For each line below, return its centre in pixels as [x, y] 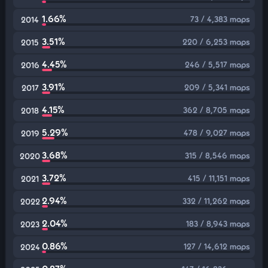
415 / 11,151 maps [219, 178]
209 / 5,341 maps [217, 87]
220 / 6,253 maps [216, 42]
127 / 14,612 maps [217, 246]
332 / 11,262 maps [216, 201]
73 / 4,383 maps [220, 19]
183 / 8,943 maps [218, 223]
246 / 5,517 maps [217, 64]
